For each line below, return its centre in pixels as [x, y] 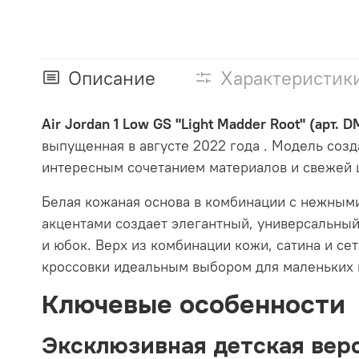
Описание [112, 77]
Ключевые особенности [194, 305]
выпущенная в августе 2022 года [153, 145]
